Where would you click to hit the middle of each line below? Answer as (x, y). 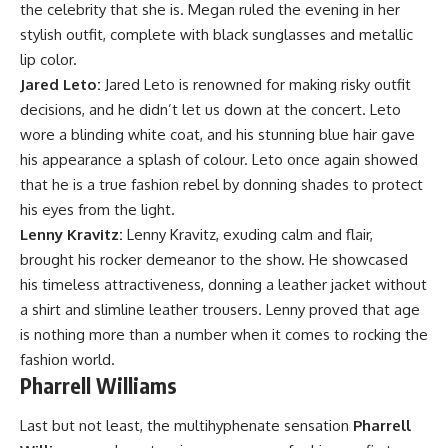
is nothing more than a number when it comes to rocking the (224, 335)
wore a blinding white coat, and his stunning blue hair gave (217, 135)
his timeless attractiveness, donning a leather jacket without (223, 285)
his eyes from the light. (97, 210)
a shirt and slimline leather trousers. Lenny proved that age (220, 310)
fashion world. (67, 360)
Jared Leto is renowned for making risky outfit (258, 85)
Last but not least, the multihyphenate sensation (186, 425)
